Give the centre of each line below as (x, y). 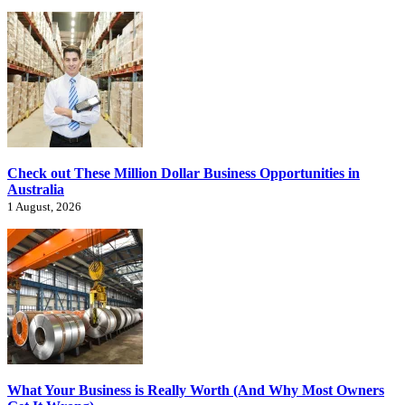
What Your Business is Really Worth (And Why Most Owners (196, 391)
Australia (36, 190)
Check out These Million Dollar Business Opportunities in (184, 174)
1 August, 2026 (44, 207)
